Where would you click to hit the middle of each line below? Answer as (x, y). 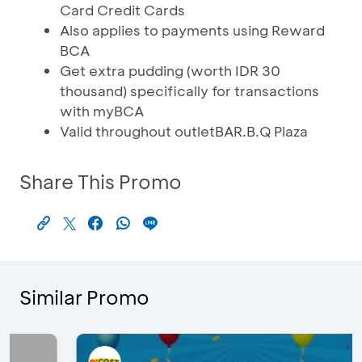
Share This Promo (101, 181)
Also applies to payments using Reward (192, 30)
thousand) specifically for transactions (189, 90)
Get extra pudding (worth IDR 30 (170, 70)
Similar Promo (84, 297)
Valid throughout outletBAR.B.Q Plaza (184, 131)
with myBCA (102, 111)
